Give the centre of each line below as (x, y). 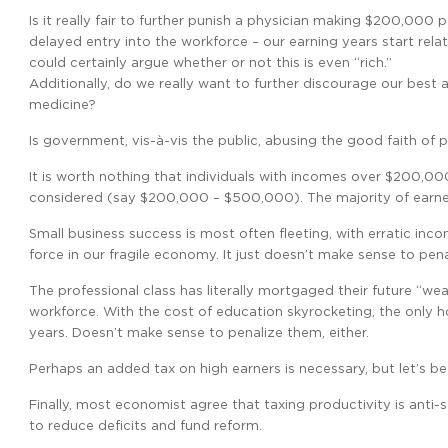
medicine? (62, 104)
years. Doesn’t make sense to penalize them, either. (199, 332)
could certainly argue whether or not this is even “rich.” (210, 62)
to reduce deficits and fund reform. (145, 425)
